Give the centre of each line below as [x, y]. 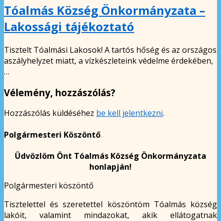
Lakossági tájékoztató [69, 26]
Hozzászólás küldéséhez [50, 113]
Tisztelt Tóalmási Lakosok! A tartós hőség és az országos [110, 50]
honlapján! [110, 166]
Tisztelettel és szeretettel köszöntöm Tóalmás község [110, 204]
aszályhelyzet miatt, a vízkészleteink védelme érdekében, [109, 60]
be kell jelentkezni [129, 113]
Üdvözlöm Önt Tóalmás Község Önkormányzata [110, 156]
